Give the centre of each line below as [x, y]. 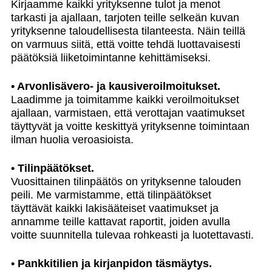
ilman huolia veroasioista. [72, 140]
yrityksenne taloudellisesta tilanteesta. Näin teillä [128, 31]
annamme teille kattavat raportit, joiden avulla [120, 222]
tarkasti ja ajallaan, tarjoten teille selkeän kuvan [125, 18]
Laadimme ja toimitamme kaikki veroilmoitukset [125, 100]
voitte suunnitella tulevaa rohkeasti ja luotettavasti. [132, 235]
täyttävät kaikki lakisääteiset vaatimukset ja [114, 208]
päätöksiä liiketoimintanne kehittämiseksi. [110, 58]
